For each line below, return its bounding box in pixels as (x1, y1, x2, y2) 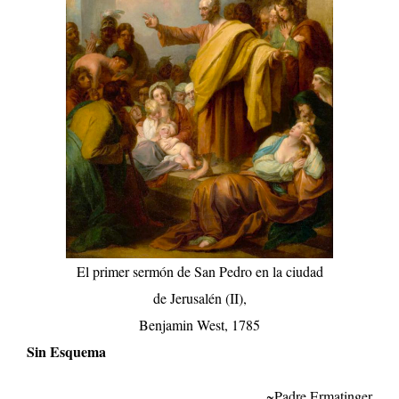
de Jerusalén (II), (152, 288, 247, 307)
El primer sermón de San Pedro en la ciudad (76, 261, 323, 281)
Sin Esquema (26, 340, 106, 362)
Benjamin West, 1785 (139, 314, 260, 334)
